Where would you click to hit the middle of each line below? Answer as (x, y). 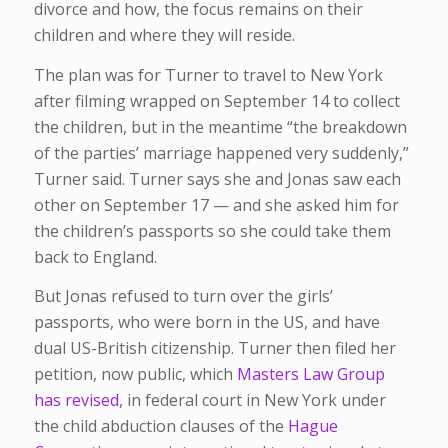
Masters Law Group (310, 374)
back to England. (95, 256)
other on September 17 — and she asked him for (216, 204)
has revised (76, 400)
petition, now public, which (135, 374)
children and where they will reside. (164, 34)
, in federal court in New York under (252, 400)
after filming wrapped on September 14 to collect (216, 100)
